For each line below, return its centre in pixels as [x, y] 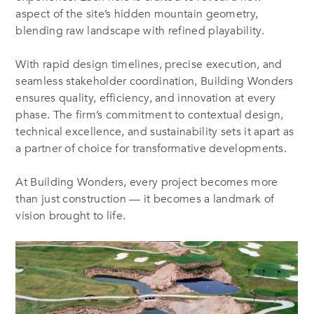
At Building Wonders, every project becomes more [147, 182]
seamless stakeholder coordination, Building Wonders [155, 81]
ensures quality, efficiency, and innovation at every [146, 98]
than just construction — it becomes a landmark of [145, 199]
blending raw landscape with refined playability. [140, 30]
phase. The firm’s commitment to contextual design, [150, 115]
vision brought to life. [71, 216]
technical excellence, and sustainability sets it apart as [155, 131]
